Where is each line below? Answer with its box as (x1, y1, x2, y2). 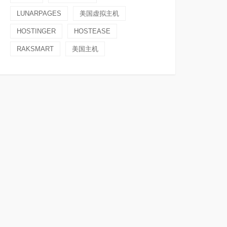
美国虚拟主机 (80, 10, 119, 17)
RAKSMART (17, 45, 54, 53)
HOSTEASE (74, 27, 110, 35)
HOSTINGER (17, 27, 56, 35)
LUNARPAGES (17, 10, 61, 17)
